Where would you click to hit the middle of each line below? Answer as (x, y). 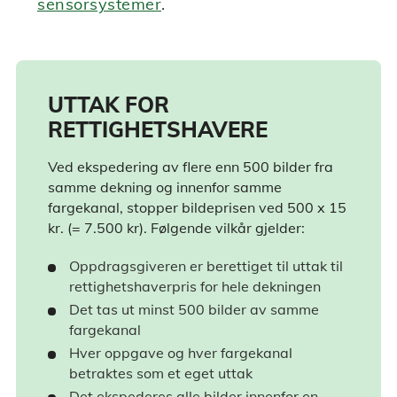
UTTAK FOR (109, 104)
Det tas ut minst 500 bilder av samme (194, 310)
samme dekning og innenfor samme (165, 187)
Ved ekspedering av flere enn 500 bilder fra (191, 167)
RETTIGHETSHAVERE (158, 129)
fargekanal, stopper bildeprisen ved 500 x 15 (197, 208)
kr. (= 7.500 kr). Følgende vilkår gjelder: (176, 228)
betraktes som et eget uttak (161, 374)
